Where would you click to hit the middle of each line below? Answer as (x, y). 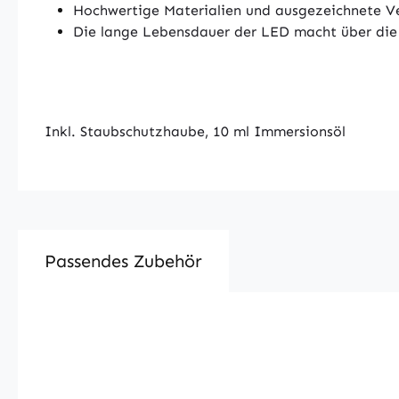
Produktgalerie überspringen (163, 337)
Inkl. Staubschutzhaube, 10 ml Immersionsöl (195, 131)
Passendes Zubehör (123, 261)
